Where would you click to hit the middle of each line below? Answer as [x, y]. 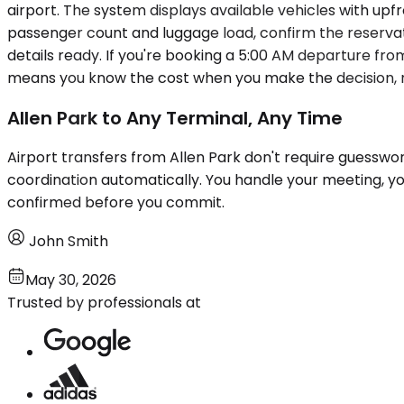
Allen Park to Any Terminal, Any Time [175, 118]
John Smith [69, 242]
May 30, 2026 [71, 280]
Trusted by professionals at [104, 303]
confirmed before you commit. [116, 203]
